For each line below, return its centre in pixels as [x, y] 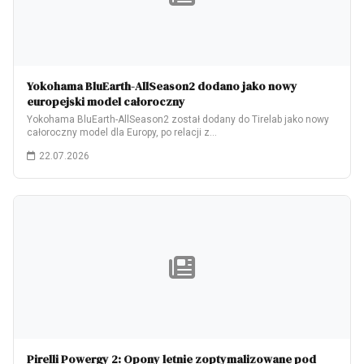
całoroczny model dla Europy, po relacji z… [122, 132]
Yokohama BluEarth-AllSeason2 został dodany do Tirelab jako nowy [178, 119]
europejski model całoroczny [106, 102]
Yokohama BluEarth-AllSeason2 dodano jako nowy [162, 86]
